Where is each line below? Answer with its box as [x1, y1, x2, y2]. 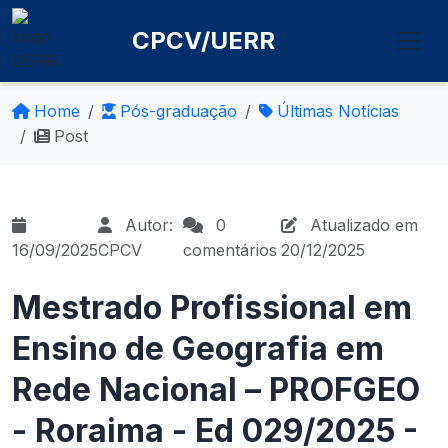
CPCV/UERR [132, 26, 276, 55]
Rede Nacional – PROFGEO [12, 370, 420, 409]
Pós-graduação [120, 101, 237, 121]
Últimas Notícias [277, 101, 399, 121]
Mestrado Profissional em [12, 288, 412, 327]
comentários [183, 240, 278, 260]
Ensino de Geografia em [12, 329, 384, 368]
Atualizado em [304, 215, 418, 235]
